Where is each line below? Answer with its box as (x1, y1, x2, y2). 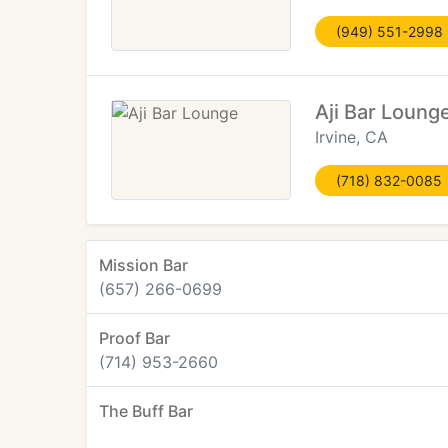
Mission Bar (99, 255, 188, 275)
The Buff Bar (99, 401, 193, 421)
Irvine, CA (315, 127, 388, 147)
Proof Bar (99, 328, 170, 348)
